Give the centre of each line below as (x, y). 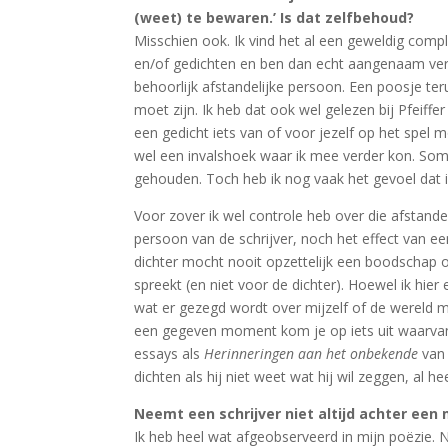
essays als (169, 354)
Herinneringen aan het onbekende (311, 354)
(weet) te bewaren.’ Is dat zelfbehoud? (274, 18)
